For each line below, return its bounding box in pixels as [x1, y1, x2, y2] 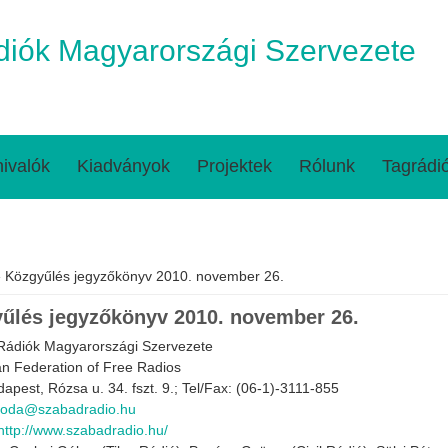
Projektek [197, 156, 272, 176]
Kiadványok [77, 156, 170, 176]
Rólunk [299, 156, 355, 176]
